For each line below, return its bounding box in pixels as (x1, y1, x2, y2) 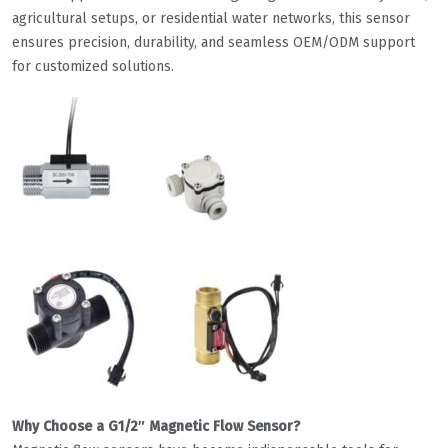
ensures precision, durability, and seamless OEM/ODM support (12, 34, 415, 52)
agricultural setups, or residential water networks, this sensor (12, 10, 410, 28)
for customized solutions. (12, 58, 174, 76)
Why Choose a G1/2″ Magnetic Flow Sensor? (12, 418, 300, 436)
